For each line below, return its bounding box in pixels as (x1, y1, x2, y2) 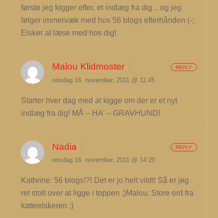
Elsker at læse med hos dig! (21, 29, 117, 37)
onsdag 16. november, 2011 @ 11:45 (52, 76, 155, 84)
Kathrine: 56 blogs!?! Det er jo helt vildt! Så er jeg (21, 176, 189, 185)
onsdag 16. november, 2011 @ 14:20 (52, 156, 156, 164)
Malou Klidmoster (52, 61, 125, 72)
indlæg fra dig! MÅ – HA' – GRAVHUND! (21, 109, 161, 117)
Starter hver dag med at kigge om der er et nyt (21, 96, 178, 105)
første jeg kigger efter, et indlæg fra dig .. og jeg (21, 3, 182, 12)
